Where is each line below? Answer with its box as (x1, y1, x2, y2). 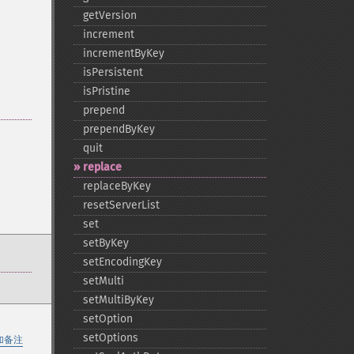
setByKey (82, 236, 129, 250)
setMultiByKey (82, 293, 154, 307)
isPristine (82, 85, 130, 98)
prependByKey (82, 122, 155, 136)
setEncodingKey (82, 255, 162, 269)
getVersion (82, 9, 137, 22)
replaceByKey (82, 179, 151, 193)
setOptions (82, 331, 138, 345)
